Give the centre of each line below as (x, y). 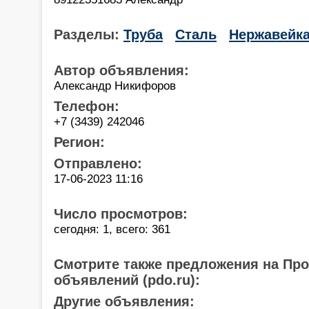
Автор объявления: (121, 70)
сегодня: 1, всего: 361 (112, 229)
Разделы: (89, 34)
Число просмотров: (121, 213)
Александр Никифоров (115, 85)
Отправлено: (98, 163)
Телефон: (87, 106)
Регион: (79, 142)
